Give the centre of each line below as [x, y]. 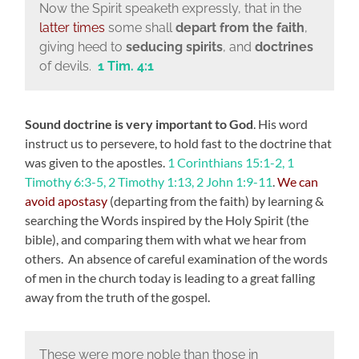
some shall [140, 28]
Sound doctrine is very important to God [139, 124]
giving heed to [82, 47]
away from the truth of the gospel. [118, 297]
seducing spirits [174, 47]
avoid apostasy [67, 201]
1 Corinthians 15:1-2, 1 [231, 163]
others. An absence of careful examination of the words [177, 259]
